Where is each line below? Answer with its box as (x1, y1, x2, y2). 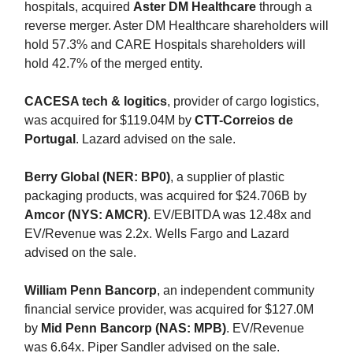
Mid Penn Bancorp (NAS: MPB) (41, 321, 226, 335)
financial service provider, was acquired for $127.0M (24, 302, 314, 316)
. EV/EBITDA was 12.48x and (147, 207, 311, 221)
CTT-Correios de (195, 113, 293, 127)
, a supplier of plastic (170, 169, 284, 184)
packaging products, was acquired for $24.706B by (24, 188, 307, 203)
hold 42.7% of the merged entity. (24, 56, 203, 70)
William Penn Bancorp (24, 283, 157, 297)
